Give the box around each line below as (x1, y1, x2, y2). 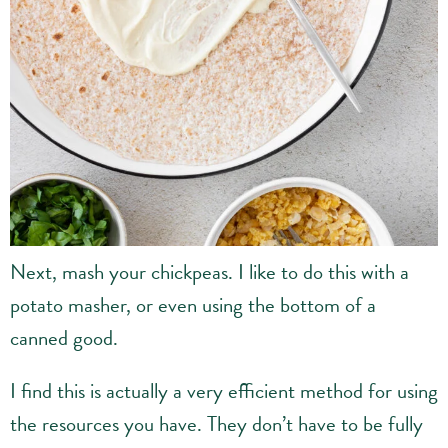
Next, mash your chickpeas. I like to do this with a (10, 255, 409, 288)
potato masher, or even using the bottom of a (10, 288, 376, 321)
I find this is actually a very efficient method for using (10, 374, 438, 407)
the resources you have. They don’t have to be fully (10, 407, 423, 440)
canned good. (10, 321, 118, 354)
